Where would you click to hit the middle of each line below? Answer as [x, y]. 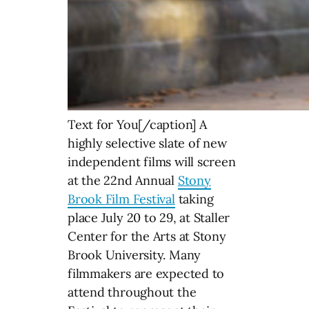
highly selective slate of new [147, 143]
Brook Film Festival [121, 199]
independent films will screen [152, 161]
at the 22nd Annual [123, 180]
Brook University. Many [134, 255]
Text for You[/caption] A [137, 124]
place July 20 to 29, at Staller [149, 217]
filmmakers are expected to [146, 273]
